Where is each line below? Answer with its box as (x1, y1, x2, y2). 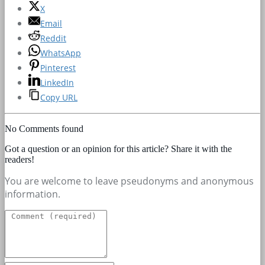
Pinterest (40, 62, 76, 73)
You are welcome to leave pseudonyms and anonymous (5, 174, 254, 188)
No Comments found (5, 123, 83, 134)
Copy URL (40, 91, 77, 103)
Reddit (40, 32, 66, 44)
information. (5, 187, 60, 201)
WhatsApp (40, 47, 81, 59)
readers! (5, 154, 34, 164)
